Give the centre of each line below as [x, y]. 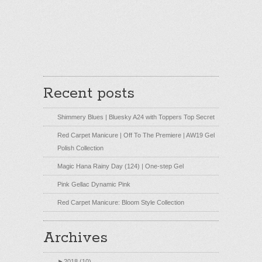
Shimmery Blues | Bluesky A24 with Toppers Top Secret [136, 117]
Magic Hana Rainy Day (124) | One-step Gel [120, 166]
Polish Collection [80, 148]
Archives [75, 238]
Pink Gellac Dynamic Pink [94, 185]
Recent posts [89, 94]
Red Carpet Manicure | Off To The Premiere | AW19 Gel [136, 135]
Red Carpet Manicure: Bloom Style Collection [121, 203]
